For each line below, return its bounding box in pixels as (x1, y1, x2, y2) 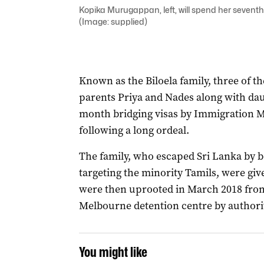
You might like (78, 243, 147, 260)
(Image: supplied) (78, 16, 147, 27)
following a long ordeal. (78, 123, 189, 137)
